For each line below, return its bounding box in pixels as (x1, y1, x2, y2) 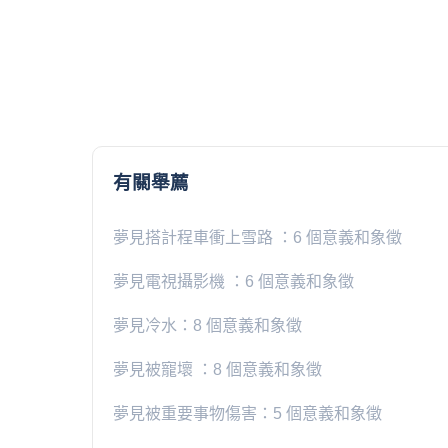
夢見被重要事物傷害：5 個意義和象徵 (113, 404, 382, 422)
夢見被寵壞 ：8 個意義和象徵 (113, 360, 322, 378)
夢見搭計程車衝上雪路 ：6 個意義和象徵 (113, 228, 402, 246)
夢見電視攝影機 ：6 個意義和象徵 (113, 272, 354, 290)
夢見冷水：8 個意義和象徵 (113, 316, 302, 334)
